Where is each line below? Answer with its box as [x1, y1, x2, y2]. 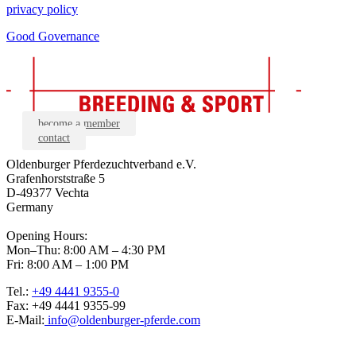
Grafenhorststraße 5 [6, 171, 105, 185]
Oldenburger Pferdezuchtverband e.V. [6, 157, 196, 171]
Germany [6, 199, 53, 214]
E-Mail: [6, 312, 44, 327]
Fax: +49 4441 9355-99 [6, 298, 126, 312]
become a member [38, 117, 120, 130]
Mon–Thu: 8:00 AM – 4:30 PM [6, 242, 165, 257]
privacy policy [6, 2, 78, 16]
